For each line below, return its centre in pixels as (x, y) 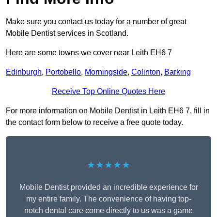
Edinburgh (24, 72)
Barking (178, 72)
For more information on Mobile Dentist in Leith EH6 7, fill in (108, 111)
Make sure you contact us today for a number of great (96, 22)
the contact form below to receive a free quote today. (94, 123)
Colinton (146, 72)
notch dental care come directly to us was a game (108, 211)
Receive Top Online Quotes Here (108, 92)
